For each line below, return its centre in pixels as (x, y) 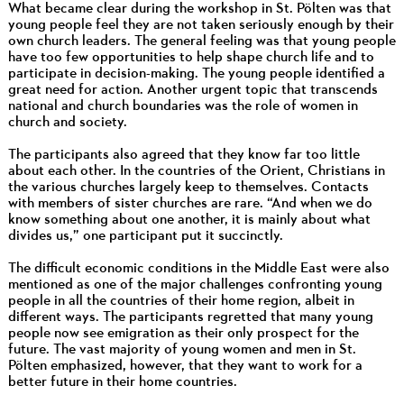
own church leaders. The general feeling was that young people (202, 41)
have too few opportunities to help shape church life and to (191, 57)
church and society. (67, 122)
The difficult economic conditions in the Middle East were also (198, 268)
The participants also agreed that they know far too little (184, 155)
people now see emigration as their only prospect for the (183, 333)
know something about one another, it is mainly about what (189, 220)
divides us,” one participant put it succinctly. (145, 236)
